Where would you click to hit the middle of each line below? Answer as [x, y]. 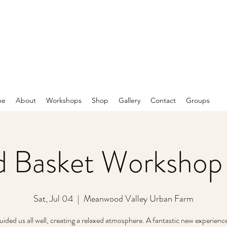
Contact [163, 100]
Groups [198, 100]
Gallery [129, 100]
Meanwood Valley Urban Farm [139, 199]
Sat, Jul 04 [53, 199]
